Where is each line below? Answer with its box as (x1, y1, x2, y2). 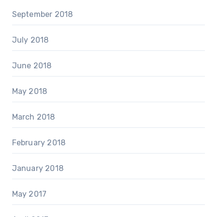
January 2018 (12, 164, 63, 173)
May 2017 (12, 189, 47, 199)
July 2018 (12, 35, 49, 45)
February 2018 (12, 138, 66, 148)
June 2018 (12, 61, 52, 71)
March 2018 (12, 112, 55, 122)
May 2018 (12, 87, 47, 96)
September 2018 (12, 10, 73, 19)
